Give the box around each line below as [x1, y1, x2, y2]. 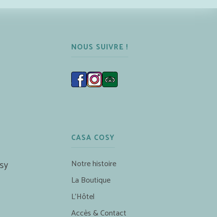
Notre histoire [71, 157, 116, 170]
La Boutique [71, 173, 110, 187]
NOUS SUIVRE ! [71, 41, 129, 53]
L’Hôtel [71, 190, 94, 203]
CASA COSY [71, 131, 115, 144]
